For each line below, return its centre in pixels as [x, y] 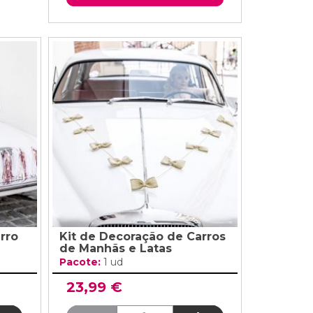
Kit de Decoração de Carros [142, 236]
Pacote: [81, 262]
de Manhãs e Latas [115, 248]
